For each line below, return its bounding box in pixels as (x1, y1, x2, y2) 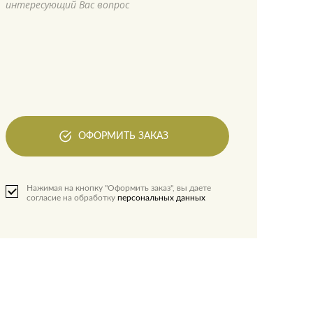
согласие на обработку (26, 194, 115, 202)
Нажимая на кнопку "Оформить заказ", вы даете (26, 184, 211, 192)
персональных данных (117, 194, 205, 202)
